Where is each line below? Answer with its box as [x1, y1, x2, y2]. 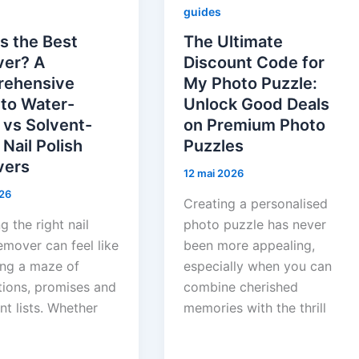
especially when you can [184, 258, 333, 275]
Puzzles [184, 136, 244, 156]
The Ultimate [184, 32, 284, 52]
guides [184, 4, 222, 18]
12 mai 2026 [184, 167, 244, 180]
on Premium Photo [184, 115, 326, 135]
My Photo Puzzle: [184, 74, 318, 94]
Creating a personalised [184, 196, 329, 212]
